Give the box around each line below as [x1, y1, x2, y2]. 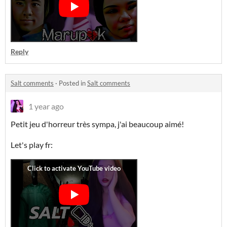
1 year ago [28, 101, 64, 111]
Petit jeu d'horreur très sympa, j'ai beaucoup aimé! [11, 119, 184, 129]
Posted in [59, 79, 87, 87]
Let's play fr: [11, 140, 53, 149]
